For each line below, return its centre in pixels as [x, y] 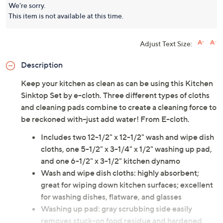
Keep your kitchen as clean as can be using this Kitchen [117, 83]
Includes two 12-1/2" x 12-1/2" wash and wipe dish [127, 137]
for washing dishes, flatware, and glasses [111, 197]
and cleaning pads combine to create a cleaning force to [119, 107]
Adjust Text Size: [166, 44]
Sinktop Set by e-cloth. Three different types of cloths [115, 95]
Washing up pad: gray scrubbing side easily [116, 209]
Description [42, 65]
